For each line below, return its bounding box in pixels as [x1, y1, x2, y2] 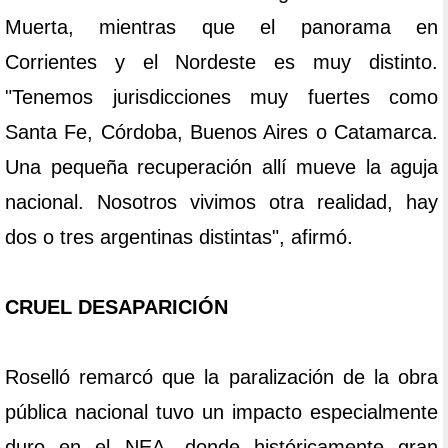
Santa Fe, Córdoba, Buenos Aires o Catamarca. [5, 121, 438, 144]
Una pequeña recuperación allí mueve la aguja [5, 156, 438, 179]
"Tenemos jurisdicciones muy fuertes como [5, 86, 438, 109]
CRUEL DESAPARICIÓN [5, 296, 228, 319]
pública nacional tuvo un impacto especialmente [5, 401, 438, 424]
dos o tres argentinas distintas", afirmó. [5, 226, 353, 249]
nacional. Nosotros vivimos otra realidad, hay [5, 191, 438, 214]
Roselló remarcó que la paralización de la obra [5, 366, 438, 389]
